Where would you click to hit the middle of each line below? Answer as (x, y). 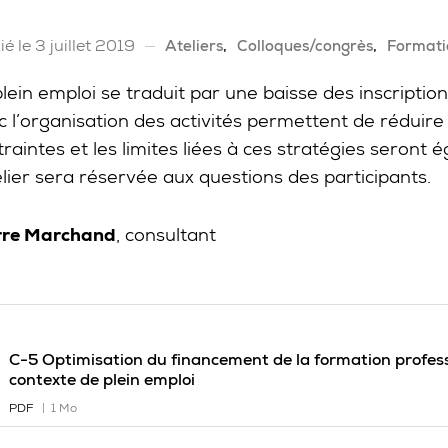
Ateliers (194, 45)
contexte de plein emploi (102, 379)
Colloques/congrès (305, 45)
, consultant (166, 234)
